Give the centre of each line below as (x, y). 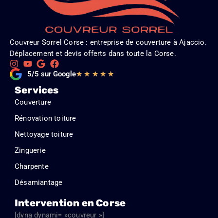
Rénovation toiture (45, 118)
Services (37, 90)
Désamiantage (39, 182)
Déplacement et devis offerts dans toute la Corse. (93, 53)
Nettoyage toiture (44, 134)
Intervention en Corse (70, 203)
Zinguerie (30, 150)
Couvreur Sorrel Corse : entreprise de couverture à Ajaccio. (108, 42)
